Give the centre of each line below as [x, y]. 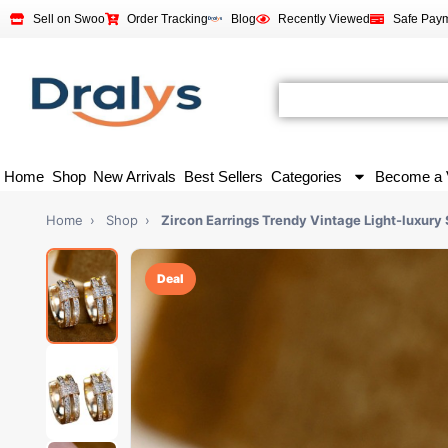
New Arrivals [135, 176]
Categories [307, 176]
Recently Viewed [324, 19]
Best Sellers [224, 176]
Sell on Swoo [68, 19]
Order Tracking [167, 19]
